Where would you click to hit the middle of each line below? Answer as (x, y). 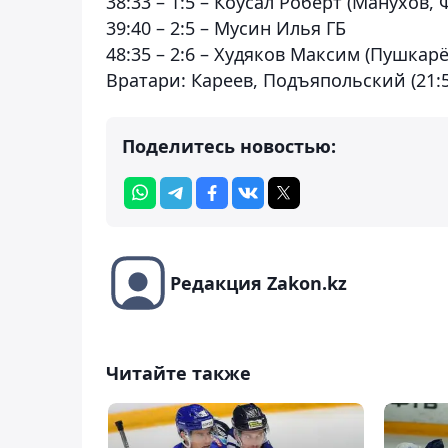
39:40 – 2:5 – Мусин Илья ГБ (226, 27)
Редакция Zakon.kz (258, 282)
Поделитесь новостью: (229, 145)
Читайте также (178, 372)
